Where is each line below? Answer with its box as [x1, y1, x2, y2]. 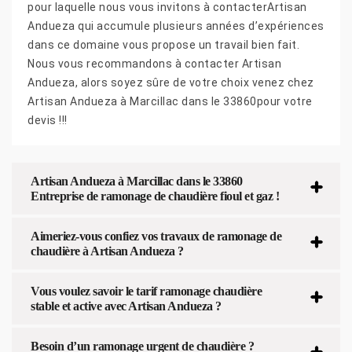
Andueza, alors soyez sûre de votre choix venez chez [27, 75, 314, 89]
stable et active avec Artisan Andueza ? [31, 299, 222, 313]
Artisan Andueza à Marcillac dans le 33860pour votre [27, 94, 313, 108]
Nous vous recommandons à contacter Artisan [27, 57, 281, 70]
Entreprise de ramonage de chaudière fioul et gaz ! [31, 189, 279, 203]
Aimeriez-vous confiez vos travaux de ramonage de [31, 229, 281, 243]
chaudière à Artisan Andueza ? [31, 244, 184, 258]
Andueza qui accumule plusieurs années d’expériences [27, 19, 324, 32]
